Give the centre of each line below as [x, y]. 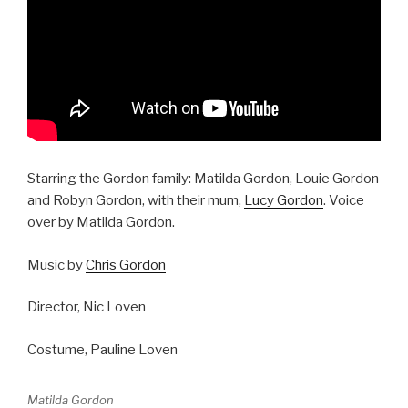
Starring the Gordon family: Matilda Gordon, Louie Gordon [203, 179]
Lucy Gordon [284, 201]
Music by [56, 265]
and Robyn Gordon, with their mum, [136, 201]
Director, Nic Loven [87, 307]
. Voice [344, 201]
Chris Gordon [126, 265]
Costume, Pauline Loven [102, 349]
